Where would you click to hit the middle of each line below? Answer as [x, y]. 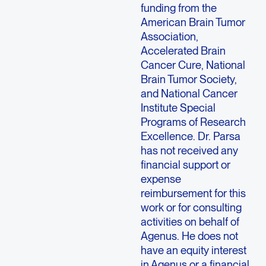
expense [161, 179]
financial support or [185, 165]
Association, [169, 37]
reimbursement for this [193, 193]
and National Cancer [189, 94]
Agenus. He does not [189, 236]
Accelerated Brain [183, 51]
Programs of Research [193, 122]
